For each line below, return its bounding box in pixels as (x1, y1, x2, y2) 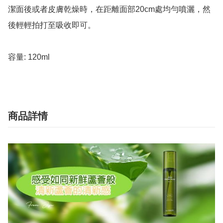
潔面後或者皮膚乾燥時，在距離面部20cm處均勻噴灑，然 (8, 5, 211, 14)
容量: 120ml (8, 53, 50, 62)
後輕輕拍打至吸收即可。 (8, 21, 96, 30)
